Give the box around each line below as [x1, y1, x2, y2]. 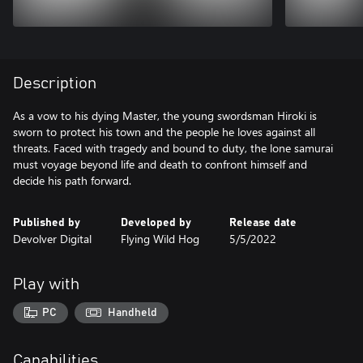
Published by [13, 217, 80, 228]
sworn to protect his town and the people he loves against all [13, 124, 315, 139]
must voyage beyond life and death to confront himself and [13, 156, 307, 172]
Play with [13, 276, 79, 293]
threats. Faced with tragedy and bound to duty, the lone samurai [13, 140, 333, 156]
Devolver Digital [13, 231, 92, 246]
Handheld [108, 306, 158, 318]
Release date [228, 217, 297, 228]
